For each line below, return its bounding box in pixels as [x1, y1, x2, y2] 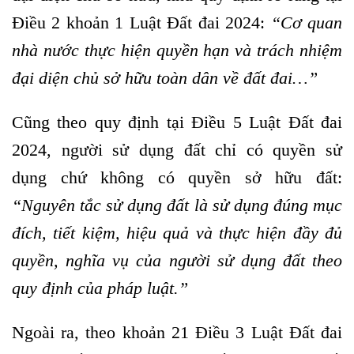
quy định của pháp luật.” [12, 278, 188, 299]
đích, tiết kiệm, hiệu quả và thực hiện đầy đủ [12, 223, 342, 243]
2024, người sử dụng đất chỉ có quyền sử [12, 140, 342, 160]
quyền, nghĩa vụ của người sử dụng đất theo [12, 250, 342, 271]
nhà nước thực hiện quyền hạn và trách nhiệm [12, 40, 342, 61]
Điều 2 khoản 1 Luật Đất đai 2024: [12, 13, 271, 33]
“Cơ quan [270, 13, 343, 33]
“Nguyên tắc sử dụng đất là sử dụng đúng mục [12, 195, 342, 216]
